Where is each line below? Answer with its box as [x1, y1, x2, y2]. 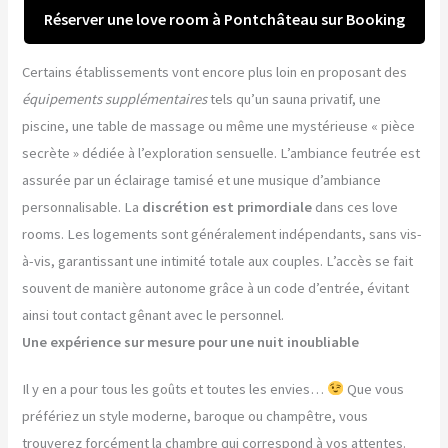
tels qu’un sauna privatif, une [207, 89, 382, 108]
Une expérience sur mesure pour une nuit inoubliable [22, 332, 360, 351]
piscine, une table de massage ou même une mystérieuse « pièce [22, 116, 416, 135]
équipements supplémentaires [22, 89, 208, 108]
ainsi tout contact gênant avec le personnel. [22, 305, 285, 324]
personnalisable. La [22, 197, 143, 216]
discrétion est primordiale [142, 197, 313, 216]
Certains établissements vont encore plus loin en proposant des [22, 62, 408, 81]
